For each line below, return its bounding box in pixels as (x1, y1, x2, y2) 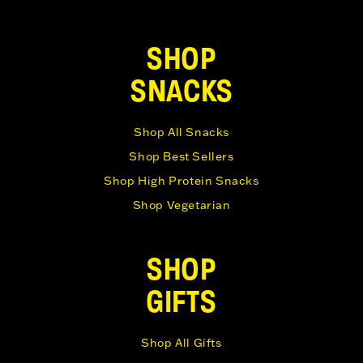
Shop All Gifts (141, 335, 222, 351)
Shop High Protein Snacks (104, 173, 259, 189)
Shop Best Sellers (129, 149, 234, 164)
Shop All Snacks (134, 125, 229, 140)
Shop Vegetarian (132, 198, 231, 213)
